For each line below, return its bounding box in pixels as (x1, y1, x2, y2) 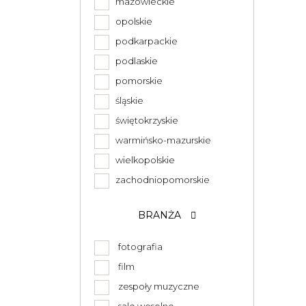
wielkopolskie (111, 154, 175, 165)
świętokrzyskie (111, 115, 178, 126)
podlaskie (111, 55, 158, 66)
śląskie (111, 95, 143, 106)
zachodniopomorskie (111, 174, 210, 185)
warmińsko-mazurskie (111, 135, 211, 145)
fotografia (118, 241, 163, 252)
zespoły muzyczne (118, 281, 199, 292)
